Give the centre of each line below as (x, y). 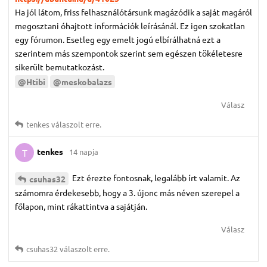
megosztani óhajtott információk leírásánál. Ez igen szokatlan (130, 26)
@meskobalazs (83, 81)
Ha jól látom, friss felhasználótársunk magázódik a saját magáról (133, 12)
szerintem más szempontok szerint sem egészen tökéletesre (129, 53)
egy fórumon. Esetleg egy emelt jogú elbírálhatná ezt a (118, 40)
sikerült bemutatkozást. (60, 67)
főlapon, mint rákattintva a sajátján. (81, 206)
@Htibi (32, 81)
